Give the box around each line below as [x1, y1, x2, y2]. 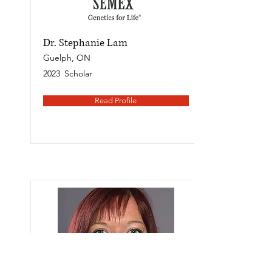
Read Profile [95, 96, 137, 105]
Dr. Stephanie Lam [42, 36, 127, 50]
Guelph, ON [42, 52, 90, 63]
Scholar [64, 68, 92, 79]
